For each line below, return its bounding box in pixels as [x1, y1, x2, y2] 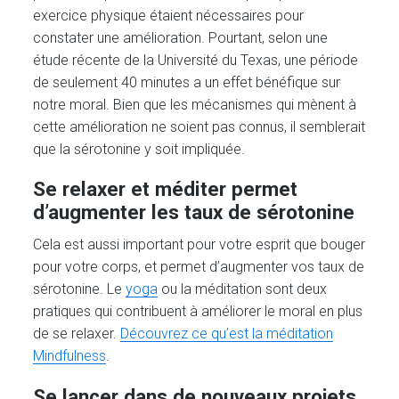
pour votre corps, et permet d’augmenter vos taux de [33, 258, 365, 276]
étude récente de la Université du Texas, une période [33, 52, 359, 69]
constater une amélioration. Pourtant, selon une [33, 29, 329, 47]
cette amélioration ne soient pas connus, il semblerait [33, 118, 366, 136]
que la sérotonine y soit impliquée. [33, 141, 246, 159]
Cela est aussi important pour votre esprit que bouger [33, 236, 366, 254]
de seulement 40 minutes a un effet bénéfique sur [33, 74, 341, 92]
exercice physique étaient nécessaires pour [33, 7, 305, 25]
